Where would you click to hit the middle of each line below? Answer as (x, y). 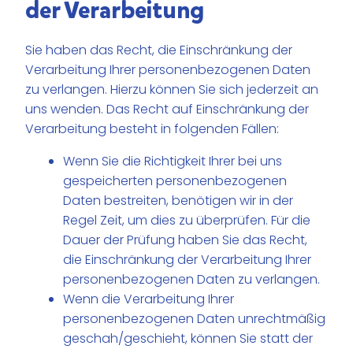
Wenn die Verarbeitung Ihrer (149, 299)
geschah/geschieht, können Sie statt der (188, 339)
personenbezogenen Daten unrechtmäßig (195, 319)
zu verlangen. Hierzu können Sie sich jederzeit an (172, 90)
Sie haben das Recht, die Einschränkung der (159, 50)
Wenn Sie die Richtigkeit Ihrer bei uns (173, 162)
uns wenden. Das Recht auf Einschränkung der (167, 110)
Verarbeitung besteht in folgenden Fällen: (152, 129)
